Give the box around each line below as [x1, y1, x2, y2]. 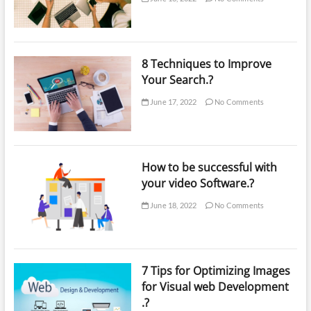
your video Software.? [141, 176, 254, 192]
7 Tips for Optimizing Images [141, 263, 290, 279]
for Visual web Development [141, 279, 289, 295]
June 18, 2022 [148, 201, 197, 210]
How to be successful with [141, 160, 277, 176]
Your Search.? [141, 72, 213, 87]
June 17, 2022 [148, 96, 197, 106]
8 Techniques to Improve [141, 56, 271, 72]
